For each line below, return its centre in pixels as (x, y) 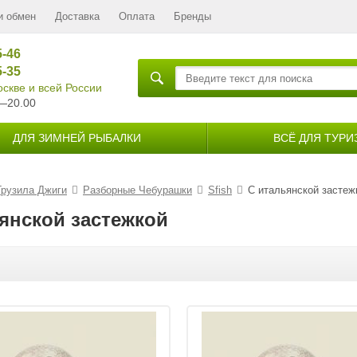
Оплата (137, 16)
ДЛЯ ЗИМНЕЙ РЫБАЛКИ (77, 138)
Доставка (77, 16)
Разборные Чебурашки (137, 190)
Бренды (192, 16)
